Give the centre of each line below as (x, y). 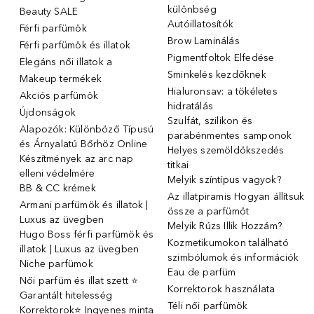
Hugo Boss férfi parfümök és (87, 234)
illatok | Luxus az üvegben (80, 249)
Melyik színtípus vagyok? (224, 179)
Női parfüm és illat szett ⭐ (79, 280)
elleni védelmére (57, 173)
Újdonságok (48, 112)
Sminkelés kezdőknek (217, 74)
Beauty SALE (49, 11)
